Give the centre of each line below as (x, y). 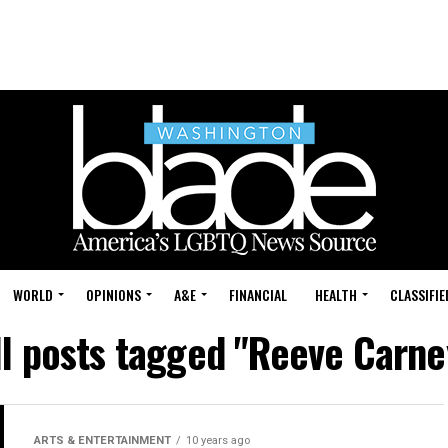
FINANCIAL (258, 294)
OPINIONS (113, 294)
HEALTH (336, 294)
